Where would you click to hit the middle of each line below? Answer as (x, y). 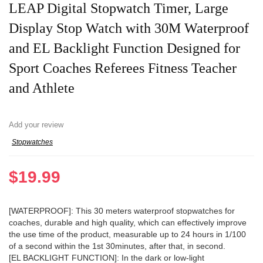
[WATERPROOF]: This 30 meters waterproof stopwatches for (122, 211)
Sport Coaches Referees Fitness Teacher (123, 68)
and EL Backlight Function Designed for (124, 48)
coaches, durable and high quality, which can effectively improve (128, 223)
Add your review (36, 125)
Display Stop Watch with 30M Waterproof (129, 28)
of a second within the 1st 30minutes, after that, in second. (117, 246)
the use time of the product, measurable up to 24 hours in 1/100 (127, 235)
